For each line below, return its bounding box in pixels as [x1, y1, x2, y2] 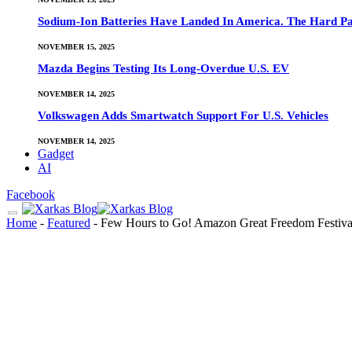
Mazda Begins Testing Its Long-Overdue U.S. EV [38, 62, 289, 75]
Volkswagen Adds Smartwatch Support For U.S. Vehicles [38, 109, 328, 123]
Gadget [38, 146, 74, 160]
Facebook [6, 187, 55, 201]
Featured [47, 215, 90, 229]
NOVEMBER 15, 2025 [38, 42, 115, 51]
